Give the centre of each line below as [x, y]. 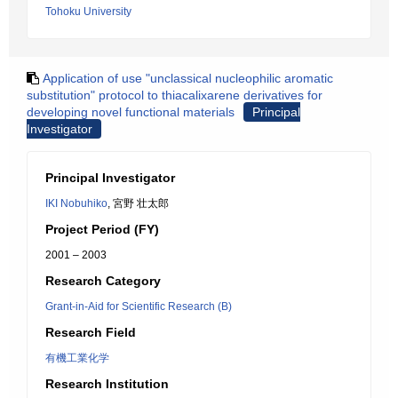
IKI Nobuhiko [76, 203]
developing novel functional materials [131, 112]
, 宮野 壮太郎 [138, 203]
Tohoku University [88, 12]
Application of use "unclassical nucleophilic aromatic [188, 78]
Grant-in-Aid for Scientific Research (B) [139, 306]
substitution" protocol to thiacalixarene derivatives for [175, 95]
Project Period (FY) [102, 229]
